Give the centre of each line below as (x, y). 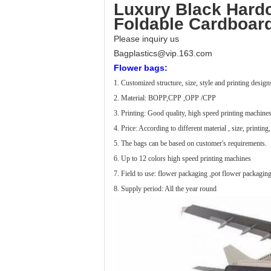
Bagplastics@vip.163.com (163, 53)
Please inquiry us (146, 39)
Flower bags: (141, 68)
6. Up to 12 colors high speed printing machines (182, 158)
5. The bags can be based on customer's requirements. (190, 143)
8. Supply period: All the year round (165, 189)
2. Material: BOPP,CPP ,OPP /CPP (165, 98)
